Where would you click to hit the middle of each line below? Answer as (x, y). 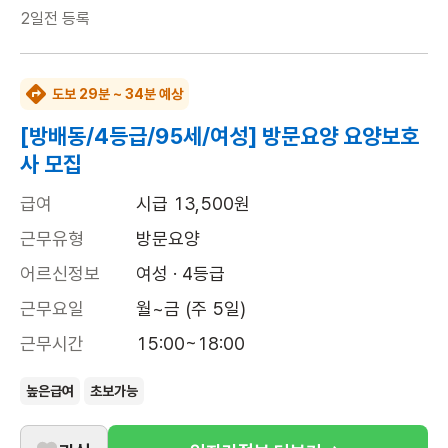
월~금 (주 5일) (191, 308)
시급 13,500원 (193, 203)
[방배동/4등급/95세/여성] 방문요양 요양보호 (219, 136)
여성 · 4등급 (180, 273)
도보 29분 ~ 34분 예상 (117, 94)
